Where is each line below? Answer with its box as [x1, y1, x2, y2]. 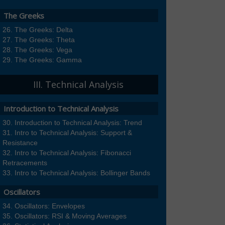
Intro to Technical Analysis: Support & [15, 129, 132, 137]
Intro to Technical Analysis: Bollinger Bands [15, 169, 150, 177]
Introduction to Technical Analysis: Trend [15, 119, 142, 127]
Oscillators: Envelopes [15, 202, 85, 210]
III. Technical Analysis [33, 78, 124, 91]
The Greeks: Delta [15, 26, 73, 34]
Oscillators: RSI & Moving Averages [15, 212, 127, 220]
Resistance [3, 139, 38, 147]
